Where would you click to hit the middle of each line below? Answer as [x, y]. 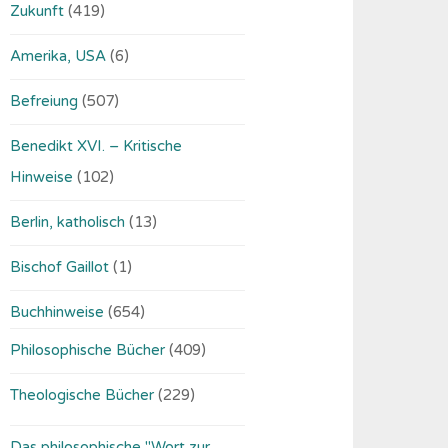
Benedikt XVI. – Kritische [96, 145]
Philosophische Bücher [88, 349]
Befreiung [44, 100]
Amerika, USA [58, 55]
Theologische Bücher [82, 394]
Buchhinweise [57, 311]
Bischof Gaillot [60, 266]
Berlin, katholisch [68, 221]
